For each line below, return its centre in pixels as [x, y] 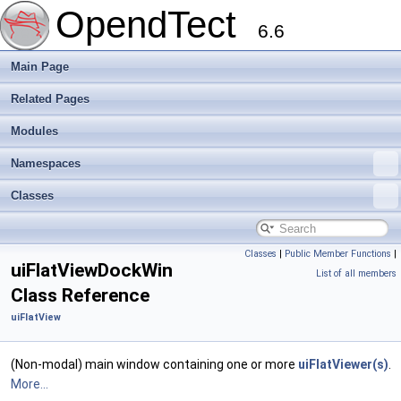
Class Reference [80, 295]
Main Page [40, 67]
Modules [34, 131]
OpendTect [157, 25]
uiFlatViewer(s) [343, 364]
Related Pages [50, 99]
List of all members [356, 273]
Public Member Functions [338, 254]
